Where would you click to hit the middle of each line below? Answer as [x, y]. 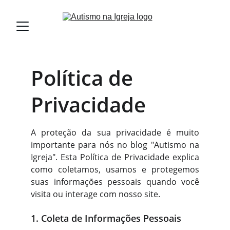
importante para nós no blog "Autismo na [115, 145]
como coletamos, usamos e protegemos [115, 169]
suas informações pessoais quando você [115, 182]
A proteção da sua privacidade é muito [115, 132]
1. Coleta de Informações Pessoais [106, 218]
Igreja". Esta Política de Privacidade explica [115, 157]
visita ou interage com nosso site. [95, 194]
